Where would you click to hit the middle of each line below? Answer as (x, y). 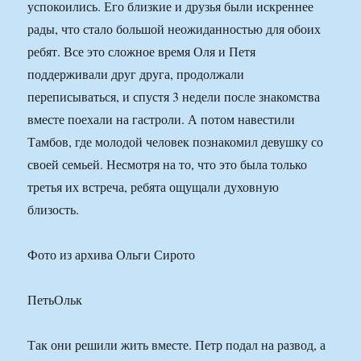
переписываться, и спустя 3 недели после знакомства (174, 97)
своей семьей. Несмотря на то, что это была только (168, 164)
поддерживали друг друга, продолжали (136, 74)
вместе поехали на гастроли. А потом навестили (162, 119)
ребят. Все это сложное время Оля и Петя (142, 52)
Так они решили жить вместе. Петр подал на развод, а (177, 345)
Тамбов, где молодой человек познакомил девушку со (176, 142)
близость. (54, 210)
